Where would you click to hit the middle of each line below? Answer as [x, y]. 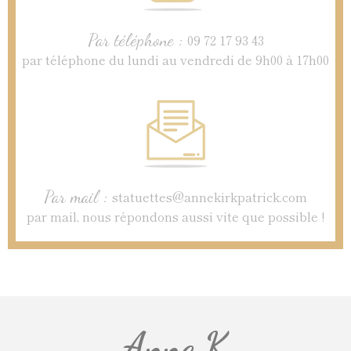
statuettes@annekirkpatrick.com [210, 196]
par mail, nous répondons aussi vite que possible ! [175, 216]
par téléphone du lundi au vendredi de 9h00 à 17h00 [175, 59]
